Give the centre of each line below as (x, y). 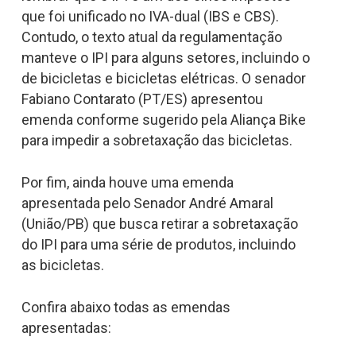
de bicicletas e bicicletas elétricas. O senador (163, 78)
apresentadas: (66, 327)
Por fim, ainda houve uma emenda (127, 182)
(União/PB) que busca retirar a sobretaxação (159, 223)
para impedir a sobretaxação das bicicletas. (157, 140)
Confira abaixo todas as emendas (126, 307)
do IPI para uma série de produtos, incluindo (158, 244)
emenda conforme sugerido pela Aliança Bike (163, 119)
